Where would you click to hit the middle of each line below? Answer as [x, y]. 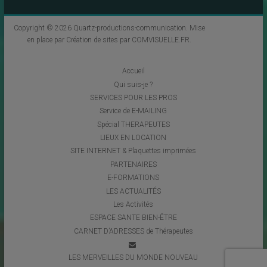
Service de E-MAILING [133, 111]
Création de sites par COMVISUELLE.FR [128, 40]
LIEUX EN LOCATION [133, 138]
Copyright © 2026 [43, 28]
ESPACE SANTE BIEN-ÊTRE [133, 218]
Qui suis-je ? [133, 84]
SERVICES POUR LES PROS [133, 97]
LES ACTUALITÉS [133, 191]
